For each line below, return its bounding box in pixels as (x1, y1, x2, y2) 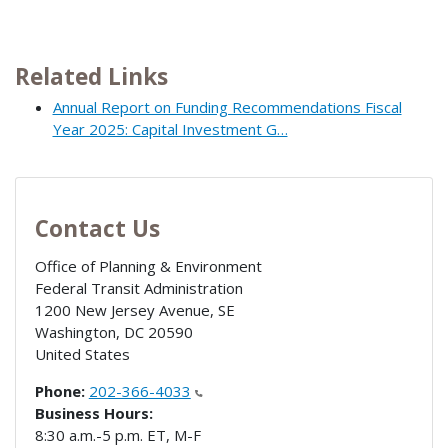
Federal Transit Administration (34, 278, 243, 299)
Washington (34, 322, 116, 343)
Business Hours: (34, 403, 153, 424)
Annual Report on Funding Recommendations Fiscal (52, 96, 402, 117)
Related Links (15, 61, 168, 93)
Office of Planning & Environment (34, 256, 262, 277)
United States (34, 344, 130, 365)
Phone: (34, 381, 85, 402)
